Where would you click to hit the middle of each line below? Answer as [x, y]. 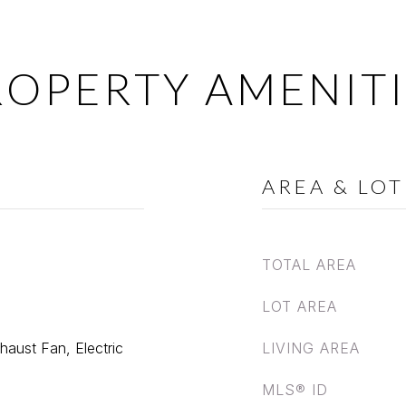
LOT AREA [300, 306]
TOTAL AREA [309, 265]
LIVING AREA [311, 348]
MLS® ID [295, 390]
